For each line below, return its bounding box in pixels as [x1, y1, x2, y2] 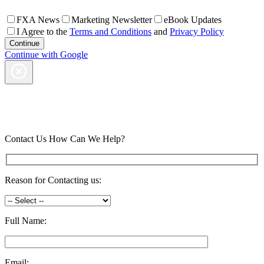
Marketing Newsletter [71, 15, 152, 25]
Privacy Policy [170, 27, 224, 37]
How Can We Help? [49, 134, 125, 144]
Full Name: [5, 215, 47, 226]
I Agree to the [16, 27, 70, 37]
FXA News [16, 15, 60, 25]
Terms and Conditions [70, 27, 151, 37]
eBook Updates [164, 15, 222, 25]
